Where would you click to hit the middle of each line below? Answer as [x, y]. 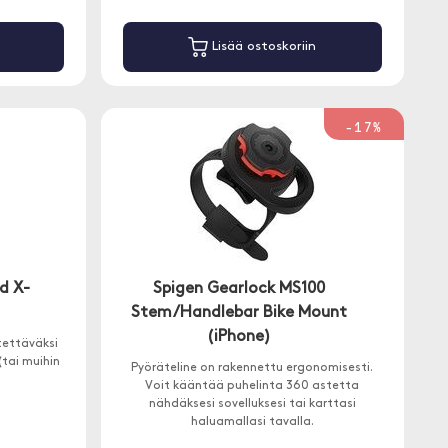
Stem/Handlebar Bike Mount [239, 313]
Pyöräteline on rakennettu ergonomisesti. [252, 368]
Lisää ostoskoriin [262, 47]
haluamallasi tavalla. [252, 422]
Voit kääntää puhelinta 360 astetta [252, 386]
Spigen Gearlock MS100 [239, 289]
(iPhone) [239, 337]
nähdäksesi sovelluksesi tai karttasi [252, 404]
